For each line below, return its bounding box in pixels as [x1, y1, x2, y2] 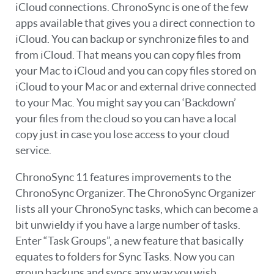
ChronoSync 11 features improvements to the [15, 170, 231, 183]
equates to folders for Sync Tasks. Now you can [15, 250, 235, 263]
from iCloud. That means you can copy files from [15, 48, 241, 62]
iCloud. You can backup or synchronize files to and [15, 32, 249, 46]
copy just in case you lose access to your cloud [15, 128, 229, 141]
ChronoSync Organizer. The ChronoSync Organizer [15, 186, 256, 199]
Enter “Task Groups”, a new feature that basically [15, 234, 243, 247]
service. [15, 144, 51, 157]
